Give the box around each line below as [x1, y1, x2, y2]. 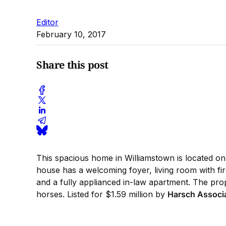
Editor [36, 17, 59, 27]
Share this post [36, 58, 108, 72]
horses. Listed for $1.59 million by [36, 189, 167, 199]
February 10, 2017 [36, 29, 106, 39]
